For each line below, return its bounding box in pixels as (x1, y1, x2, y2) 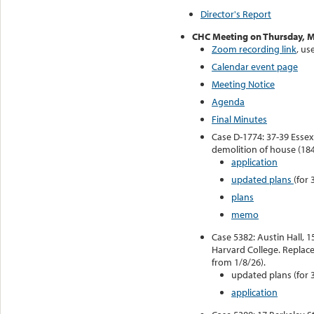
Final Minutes (212, 112, 267, 125)
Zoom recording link (212, 42, 296, 55)
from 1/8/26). (212, 255, 266, 268)
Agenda (212, 95, 245, 108)
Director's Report (200, 7, 271, 20)
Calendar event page (212, 60, 298, 73)
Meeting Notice (212, 77, 275, 90)
